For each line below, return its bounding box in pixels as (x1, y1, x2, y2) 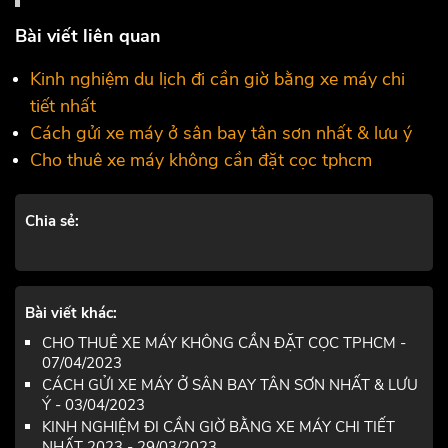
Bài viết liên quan (15, 23, 161, 48)
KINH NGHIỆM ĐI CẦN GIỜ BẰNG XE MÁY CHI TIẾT (42, 416, 395, 437)
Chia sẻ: (25, 210, 79, 231)
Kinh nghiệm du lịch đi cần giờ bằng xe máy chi (30, 66, 405, 91)
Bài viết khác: (25, 302, 117, 323)
